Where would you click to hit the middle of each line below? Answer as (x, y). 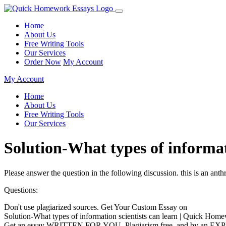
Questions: (21, 190)
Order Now (43, 62)
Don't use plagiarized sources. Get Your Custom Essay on (96, 207)
